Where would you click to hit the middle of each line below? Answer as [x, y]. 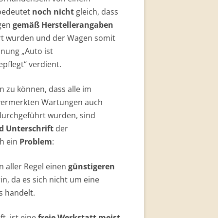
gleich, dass [96, 12]
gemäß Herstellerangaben [63, 25]
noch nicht [53, 12]
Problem [36, 142]
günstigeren [91, 166]
